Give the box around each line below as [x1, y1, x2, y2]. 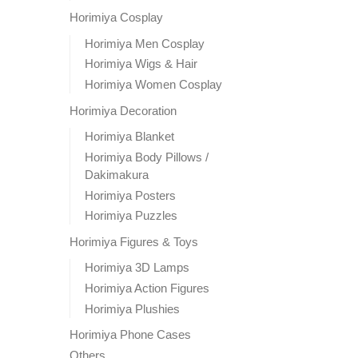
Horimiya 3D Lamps [85, 261, 189, 275]
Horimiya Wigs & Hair [85, 57, 197, 71]
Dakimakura [85, 167, 149, 181]
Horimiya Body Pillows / [85, 149, 209, 164]
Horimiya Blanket [85, 129, 174, 144]
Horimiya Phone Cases [70, 328, 191, 342]
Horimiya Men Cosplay [85, 36, 205, 50]
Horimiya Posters [85, 188, 176, 202]
